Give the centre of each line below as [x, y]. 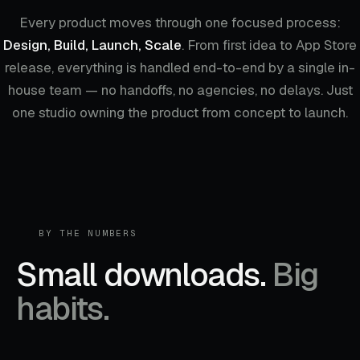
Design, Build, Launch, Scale [92, 45]
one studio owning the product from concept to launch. [180, 112]
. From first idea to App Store [269, 45]
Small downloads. [141, 274]
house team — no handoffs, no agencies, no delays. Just [180, 90]
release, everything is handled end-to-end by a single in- [180, 67]
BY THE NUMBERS [88, 233]
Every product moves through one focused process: [180, 22]
